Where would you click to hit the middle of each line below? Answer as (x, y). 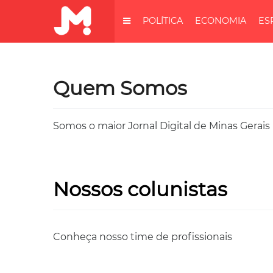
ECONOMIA (221, 21)
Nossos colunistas (140, 190)
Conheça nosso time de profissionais (143, 237)
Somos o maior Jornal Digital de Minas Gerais (161, 126)
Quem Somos (120, 88)
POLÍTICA (163, 21)
